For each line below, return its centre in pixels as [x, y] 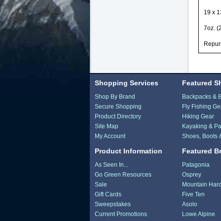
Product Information [128, 151]
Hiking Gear [198, 116]
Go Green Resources [123, 174]
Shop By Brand [115, 96]
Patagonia [196, 165]
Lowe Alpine [199, 214]
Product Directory [118, 116]
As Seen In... [111, 165]
